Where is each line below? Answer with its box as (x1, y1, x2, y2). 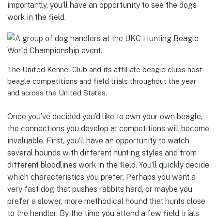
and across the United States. (7, 89, 107, 97)
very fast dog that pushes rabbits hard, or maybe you (7, 185, 192, 194)
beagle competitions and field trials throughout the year (7, 77, 196, 86)
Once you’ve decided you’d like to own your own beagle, (7, 112, 202, 122)
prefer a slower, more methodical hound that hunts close (7, 197, 205, 206)
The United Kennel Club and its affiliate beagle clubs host (7, 65, 202, 74)
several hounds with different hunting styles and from (7, 148, 197, 158)
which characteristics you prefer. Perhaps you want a (7, 172, 196, 182)
